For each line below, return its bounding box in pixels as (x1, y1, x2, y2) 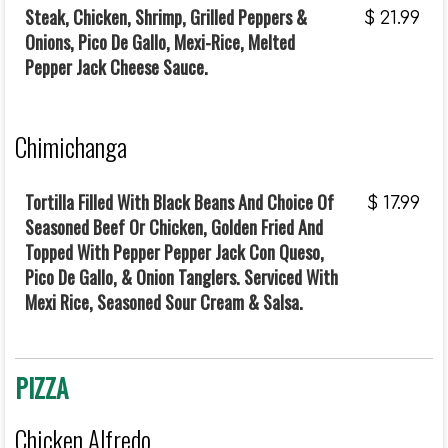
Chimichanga (15, 128, 127, 165)
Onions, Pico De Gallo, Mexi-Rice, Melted (25, 29, 295, 55)
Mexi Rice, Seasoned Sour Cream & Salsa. (25, 289, 303, 315)
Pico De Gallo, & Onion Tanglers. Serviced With (25, 264, 338, 290)
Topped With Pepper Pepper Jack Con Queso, (25, 239, 324, 265)
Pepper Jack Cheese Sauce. (25, 54, 208, 80)
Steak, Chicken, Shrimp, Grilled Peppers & (25, 4, 307, 30)
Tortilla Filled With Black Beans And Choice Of (25, 189, 334, 215)
